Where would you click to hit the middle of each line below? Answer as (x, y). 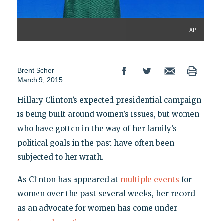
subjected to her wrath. (60, 157)
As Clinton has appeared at (69, 179)
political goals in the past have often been (95, 143)
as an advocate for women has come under (97, 208)
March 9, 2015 (40, 80)
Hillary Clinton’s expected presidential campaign (109, 100)
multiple (136, 179)
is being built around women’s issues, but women (108, 114)
